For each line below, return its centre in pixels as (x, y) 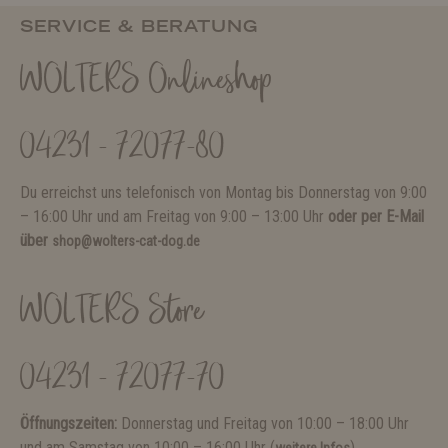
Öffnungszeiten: (70, 424)
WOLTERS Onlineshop (146, 82)
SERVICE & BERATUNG (139, 26)
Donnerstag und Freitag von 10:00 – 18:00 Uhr (265, 424)
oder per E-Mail (376, 217)
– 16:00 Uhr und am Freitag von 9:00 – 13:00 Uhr (174, 217)
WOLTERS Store (111, 313)
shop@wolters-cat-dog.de (126, 241)
